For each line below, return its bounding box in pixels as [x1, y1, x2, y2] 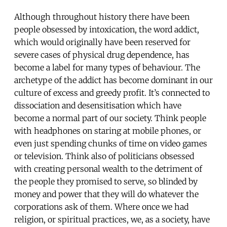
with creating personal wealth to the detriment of [14, 163, 202, 174]
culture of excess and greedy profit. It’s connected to [14, 87, 210, 98]
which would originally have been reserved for [14, 36, 191, 47]
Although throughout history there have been [14, 11, 190, 22]
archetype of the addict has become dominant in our [14, 74, 213, 85]
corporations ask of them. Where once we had [14, 201, 188, 212]
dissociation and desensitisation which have [14, 100, 181, 110]
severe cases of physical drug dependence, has [14, 49, 190, 60]
